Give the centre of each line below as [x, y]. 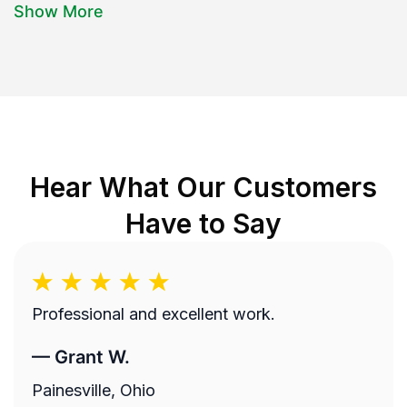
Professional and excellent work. [154, 313]
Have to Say [203, 224]
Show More [59, 12]
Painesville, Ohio [94, 390]
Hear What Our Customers [203, 188]
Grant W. [92, 357]
